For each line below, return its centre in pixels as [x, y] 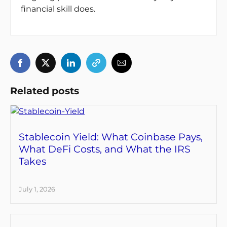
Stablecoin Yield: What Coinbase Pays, [111, 137]
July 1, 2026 [37, 189]
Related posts [45, 91]
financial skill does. [58, 9]
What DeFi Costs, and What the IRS [105, 149]
